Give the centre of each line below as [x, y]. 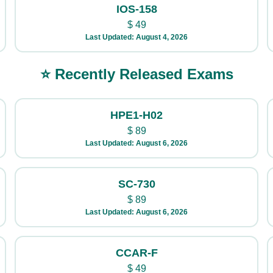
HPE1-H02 [136, 115]
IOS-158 [136, 9]
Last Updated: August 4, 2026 [136, 37]
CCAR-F [136, 253]
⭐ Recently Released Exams [136, 74]
